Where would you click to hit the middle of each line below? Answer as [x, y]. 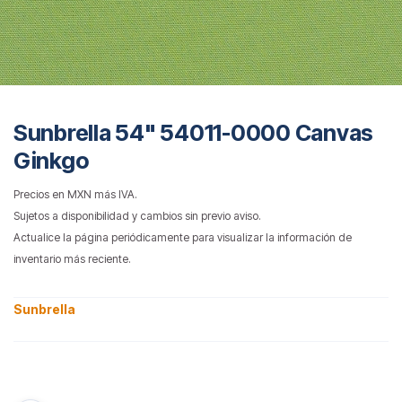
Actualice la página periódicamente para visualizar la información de [183, 237]
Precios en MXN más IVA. [75, 194]
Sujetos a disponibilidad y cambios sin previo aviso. [137, 215]
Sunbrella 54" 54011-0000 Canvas [194, 132]
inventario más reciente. [72, 258]
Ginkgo [51, 160]
